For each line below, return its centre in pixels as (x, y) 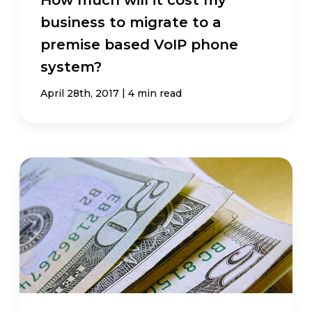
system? (71, 67)
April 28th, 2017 (80, 93)
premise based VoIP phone (140, 44)
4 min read (155, 93)
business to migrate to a (131, 22)
